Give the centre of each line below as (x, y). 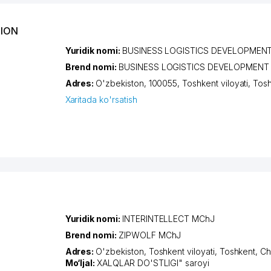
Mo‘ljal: (81, 263)
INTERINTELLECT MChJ (168, 219)
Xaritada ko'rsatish (101, 99)
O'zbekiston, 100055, (139, 83)
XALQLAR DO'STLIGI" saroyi (153, 263)
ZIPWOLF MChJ (150, 235)
